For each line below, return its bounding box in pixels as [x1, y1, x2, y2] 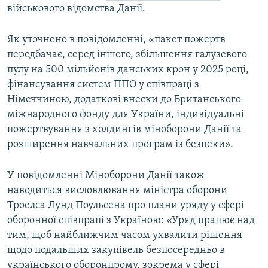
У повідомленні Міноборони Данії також [7, 170, 205, 182]
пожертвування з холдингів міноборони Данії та [7, 124, 242, 136]
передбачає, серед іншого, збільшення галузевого [7, 49, 247, 61]
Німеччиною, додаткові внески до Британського [7, 94, 241, 106]
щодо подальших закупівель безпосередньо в [7, 245, 225, 257]
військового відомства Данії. [7, 3, 145, 15]
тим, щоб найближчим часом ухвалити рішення [7, 230, 242, 242]
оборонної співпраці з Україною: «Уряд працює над [7, 215, 255, 227]
